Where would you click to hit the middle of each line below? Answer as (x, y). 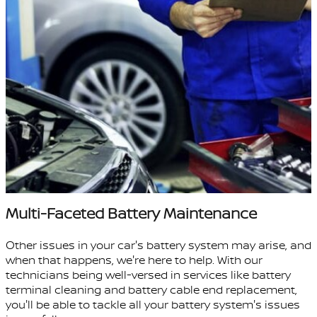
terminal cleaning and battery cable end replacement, (151, 290)
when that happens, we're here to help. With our (134, 260)
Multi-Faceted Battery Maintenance (131, 214)
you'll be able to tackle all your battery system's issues (153, 305)
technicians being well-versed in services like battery (148, 275)
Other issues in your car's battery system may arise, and (158, 245)
